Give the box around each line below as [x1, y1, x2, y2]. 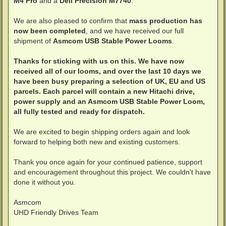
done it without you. [14, 178, 76, 187]
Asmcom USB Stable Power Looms [53, 37, 172, 45]
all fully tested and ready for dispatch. [14, 107, 145, 116]
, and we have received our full [86, 27, 184, 35]
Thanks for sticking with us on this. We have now [14, 57, 184, 66]
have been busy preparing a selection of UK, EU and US [14, 77, 205, 86]
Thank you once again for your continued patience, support [14, 158, 202, 166]
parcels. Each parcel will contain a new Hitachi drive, [14, 87, 195, 96]
